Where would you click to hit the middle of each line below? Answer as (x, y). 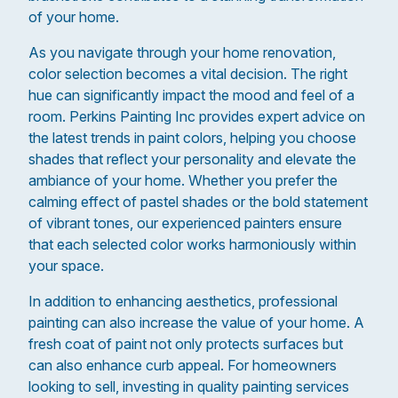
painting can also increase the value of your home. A (196, 322)
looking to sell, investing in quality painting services (189, 386)
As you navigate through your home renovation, (182, 52)
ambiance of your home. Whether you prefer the (183, 180)
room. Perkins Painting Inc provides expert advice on (197, 116)
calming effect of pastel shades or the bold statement (198, 202)
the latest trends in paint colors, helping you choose (192, 138)
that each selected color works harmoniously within (192, 244)
